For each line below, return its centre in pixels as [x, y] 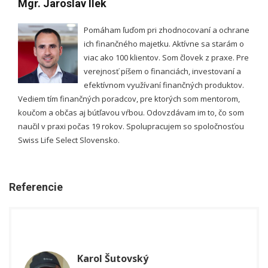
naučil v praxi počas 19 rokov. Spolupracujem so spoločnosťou [131, 126]
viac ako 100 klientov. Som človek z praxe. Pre [166, 57]
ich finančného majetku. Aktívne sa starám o [164, 44]
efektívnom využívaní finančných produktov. [164, 85]
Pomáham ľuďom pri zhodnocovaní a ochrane [167, 30]
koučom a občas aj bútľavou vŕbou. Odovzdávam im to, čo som [131, 112]
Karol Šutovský [113, 258]
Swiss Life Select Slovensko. [69, 140]
